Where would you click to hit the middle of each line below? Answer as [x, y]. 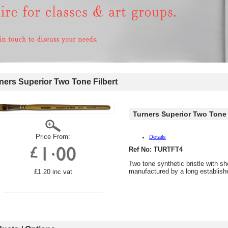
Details [158, 137]
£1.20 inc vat [53, 172]
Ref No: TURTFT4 [156, 150]
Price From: [53, 137]
